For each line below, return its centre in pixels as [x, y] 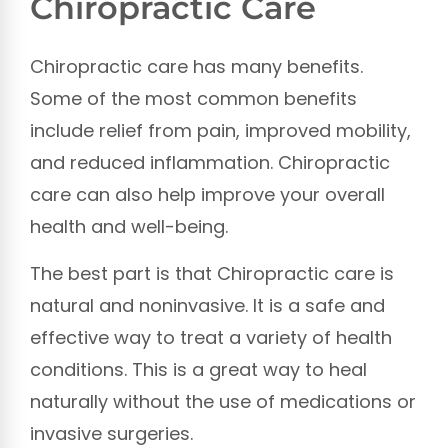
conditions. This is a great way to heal [198, 369]
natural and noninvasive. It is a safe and [207, 305]
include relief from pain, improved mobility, [220, 131]
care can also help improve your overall [207, 195]
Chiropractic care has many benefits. [196, 67]
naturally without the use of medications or [223, 401]
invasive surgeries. [111, 433]
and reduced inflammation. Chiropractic [210, 163]
